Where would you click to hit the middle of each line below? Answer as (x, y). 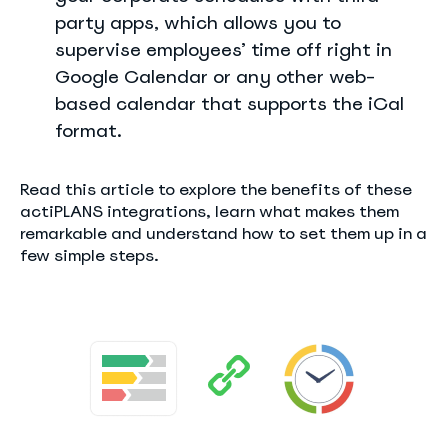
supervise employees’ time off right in (223, 49)
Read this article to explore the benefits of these (216, 189)
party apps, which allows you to (198, 22)
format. (88, 130)
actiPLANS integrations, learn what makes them (209, 211)
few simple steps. (89, 255)
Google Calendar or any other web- (215, 76)
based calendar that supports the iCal (229, 103)
